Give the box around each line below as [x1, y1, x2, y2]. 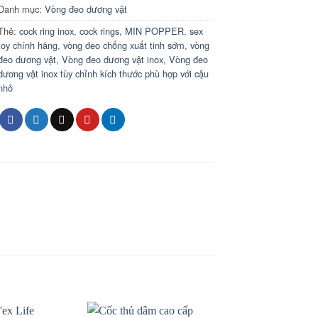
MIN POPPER [125, 24, 185, 38]
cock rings [79, 24, 120, 38]
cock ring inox [19, 24, 75, 38]
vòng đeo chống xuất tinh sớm [63, 38, 185, 53]
